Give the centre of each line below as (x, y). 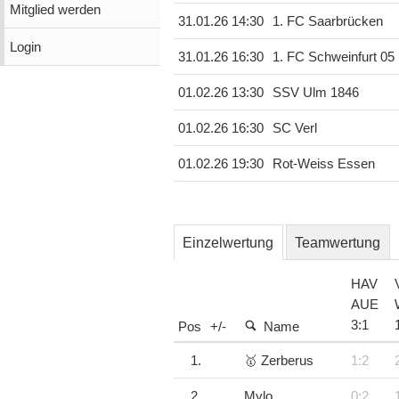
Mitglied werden (55, 9)
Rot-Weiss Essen (323, 164)
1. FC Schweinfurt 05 (333, 57)
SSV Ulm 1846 (315, 93)
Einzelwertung (228, 242)
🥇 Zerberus (278, 360)
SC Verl (294, 129)
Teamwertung (338, 242)
